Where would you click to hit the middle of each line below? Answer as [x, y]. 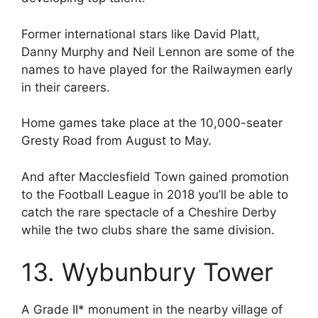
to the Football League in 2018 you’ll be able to [155, 194]
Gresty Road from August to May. [116, 141]
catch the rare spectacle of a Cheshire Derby [149, 212]
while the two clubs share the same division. [148, 230]
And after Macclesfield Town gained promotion [155, 176]
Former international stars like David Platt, [141, 34]
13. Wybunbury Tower [147, 272]
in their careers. [66, 87]
